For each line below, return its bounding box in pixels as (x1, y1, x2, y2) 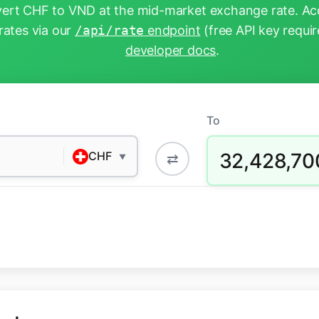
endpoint (144, 23, 201, 38)
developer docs (125, 43, 216, 58)
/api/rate (74, 23, 145, 38)
